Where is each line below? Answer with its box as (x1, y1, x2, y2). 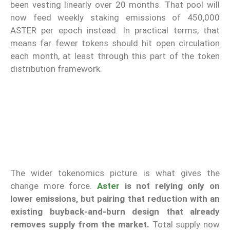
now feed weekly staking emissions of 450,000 (10, 12, 220, 23)
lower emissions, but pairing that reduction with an (10, 193, 220, 204)
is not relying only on (119, 180, 220, 191)
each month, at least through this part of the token (10, 51, 220, 62)
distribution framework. (10, 64, 102, 74)
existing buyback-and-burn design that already (10, 206, 220, 217)
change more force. (10, 180, 97, 191)
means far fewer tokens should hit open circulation (10, 38, 220, 49)
